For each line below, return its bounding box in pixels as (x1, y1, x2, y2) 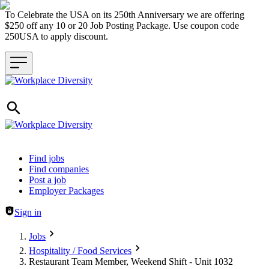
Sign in (14, 207, 41, 217)
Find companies (29, 164, 89, 174)
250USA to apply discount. (5, 31, 113, 41)
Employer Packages (29, 186, 104, 196)
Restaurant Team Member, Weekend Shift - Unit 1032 (29, 256, 233, 267)
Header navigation (4, 153, 74, 163)
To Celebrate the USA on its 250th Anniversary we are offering (5, 10, 244, 20)
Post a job (29, 175, 66, 185)
